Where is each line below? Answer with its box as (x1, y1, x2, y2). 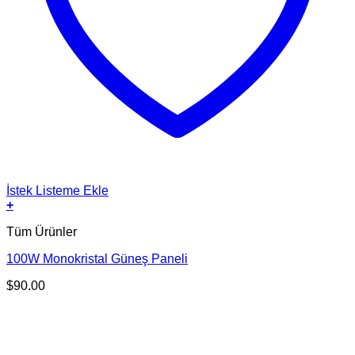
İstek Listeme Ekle (6, 183, 109, 197)
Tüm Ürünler (6, 224, 77, 239)
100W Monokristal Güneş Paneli (6, 251, 188, 265)
